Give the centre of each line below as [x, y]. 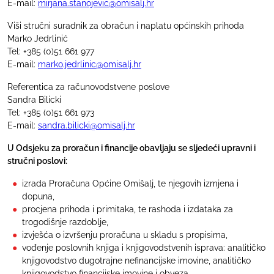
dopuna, [38, 196]
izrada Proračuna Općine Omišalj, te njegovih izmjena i [130, 183]
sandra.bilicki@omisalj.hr [87, 125]
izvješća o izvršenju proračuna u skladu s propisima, [125, 235]
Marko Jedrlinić [38, 38]
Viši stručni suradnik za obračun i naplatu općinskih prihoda [126, 25]
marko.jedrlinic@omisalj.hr [90, 64]
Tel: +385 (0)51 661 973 [51, 112]
